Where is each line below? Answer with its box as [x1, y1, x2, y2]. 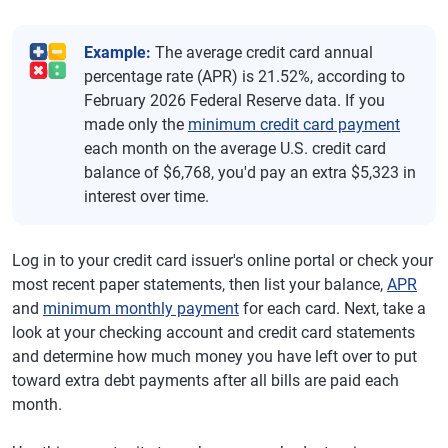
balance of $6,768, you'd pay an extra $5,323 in [84, 163, 416, 182]
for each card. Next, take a [239, 299, 426, 318]
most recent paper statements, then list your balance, [12, 275, 387, 294]
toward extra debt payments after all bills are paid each [12, 371, 399, 390]
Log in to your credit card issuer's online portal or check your [12, 251, 433, 270]
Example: [84, 43, 151, 62]
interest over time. [84, 187, 209, 206]
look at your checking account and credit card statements [12, 323, 415, 342]
